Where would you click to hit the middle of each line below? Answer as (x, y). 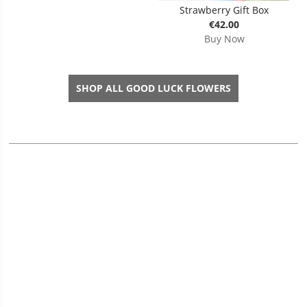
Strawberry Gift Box (224, 10)
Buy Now (224, 38)
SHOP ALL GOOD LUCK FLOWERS (153, 88)
